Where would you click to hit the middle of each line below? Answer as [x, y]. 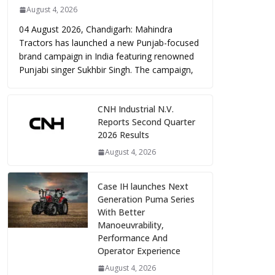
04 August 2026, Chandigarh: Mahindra [96, 29]
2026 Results [123, 135]
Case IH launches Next [143, 187]
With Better [121, 212]
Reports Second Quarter [146, 122]
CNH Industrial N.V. [136, 109]
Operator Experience [139, 251]
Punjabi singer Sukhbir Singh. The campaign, [106, 70]
